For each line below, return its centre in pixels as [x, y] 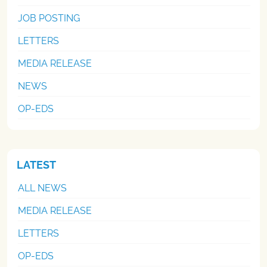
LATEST [36, 164]
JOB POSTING [49, 18]
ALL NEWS [42, 188]
